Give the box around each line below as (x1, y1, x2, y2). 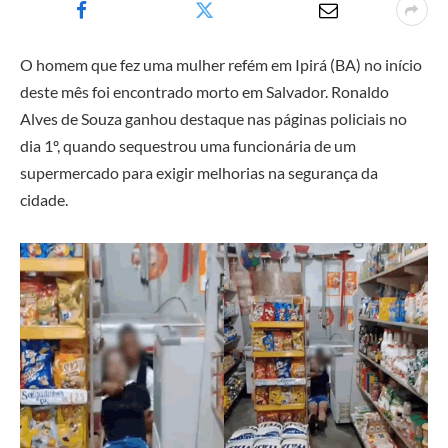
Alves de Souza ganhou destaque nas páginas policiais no (20, 109, 407, 128)
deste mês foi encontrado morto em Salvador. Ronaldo (20, 82, 389, 101)
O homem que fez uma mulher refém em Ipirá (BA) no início (20, 55, 422, 74)
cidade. (20, 190, 68, 209)
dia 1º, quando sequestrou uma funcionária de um (20, 136, 356, 155)
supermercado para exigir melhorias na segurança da (20, 163, 378, 182)
